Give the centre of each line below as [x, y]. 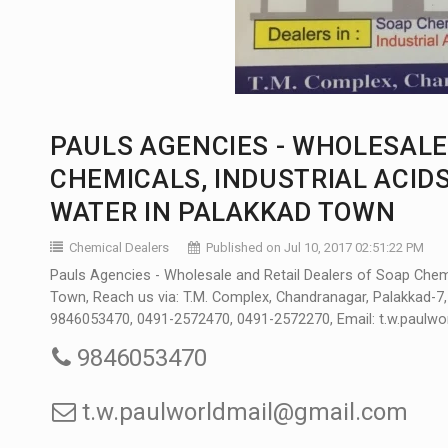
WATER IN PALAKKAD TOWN [223, 211]
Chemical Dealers [119, 247]
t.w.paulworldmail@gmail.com [242, 411]
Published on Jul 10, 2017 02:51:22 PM [315, 247]
